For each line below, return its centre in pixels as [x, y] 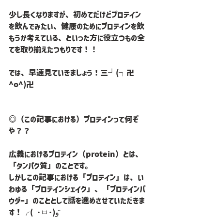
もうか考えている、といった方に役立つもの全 [77, 38]
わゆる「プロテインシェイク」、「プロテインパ [77, 189]
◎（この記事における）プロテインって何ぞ [74, 119]
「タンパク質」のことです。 [51, 166]
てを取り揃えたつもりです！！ [53, 49]
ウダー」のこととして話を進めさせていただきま [77, 201]
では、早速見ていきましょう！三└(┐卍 [71, 73]
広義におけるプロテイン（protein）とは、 [76, 154]
